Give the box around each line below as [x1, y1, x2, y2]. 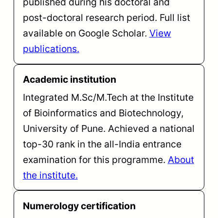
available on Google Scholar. [22, 27, 149, 39]
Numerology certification [22, 200, 136, 212]
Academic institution [22, 73, 116, 86]
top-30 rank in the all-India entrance [22, 138, 182, 150]
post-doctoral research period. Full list [22, 12, 190, 24]
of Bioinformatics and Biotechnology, [22, 107, 183, 119]
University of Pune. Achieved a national [22, 122, 195, 134]
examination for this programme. [22, 153, 168, 165]
